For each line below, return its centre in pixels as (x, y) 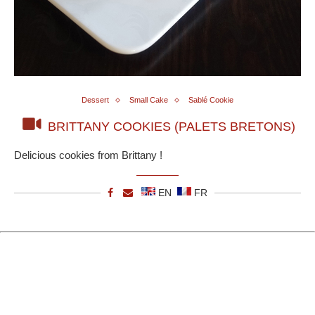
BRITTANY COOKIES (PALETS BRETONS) (171, 126)
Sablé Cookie (211, 100)
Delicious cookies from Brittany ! (88, 155)
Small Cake (149, 100)
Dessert (95, 100)
